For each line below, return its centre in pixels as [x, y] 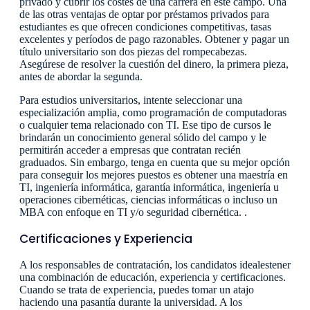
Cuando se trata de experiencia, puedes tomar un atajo [137, 290]
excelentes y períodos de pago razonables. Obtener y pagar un [154, 39]
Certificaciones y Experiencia [106, 239]
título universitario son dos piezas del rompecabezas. [133, 52]
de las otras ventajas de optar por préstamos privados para [144, 15]
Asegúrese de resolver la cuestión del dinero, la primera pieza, [154, 64]
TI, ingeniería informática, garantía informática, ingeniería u [149, 188]
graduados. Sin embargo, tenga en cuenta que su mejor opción [155, 163]
